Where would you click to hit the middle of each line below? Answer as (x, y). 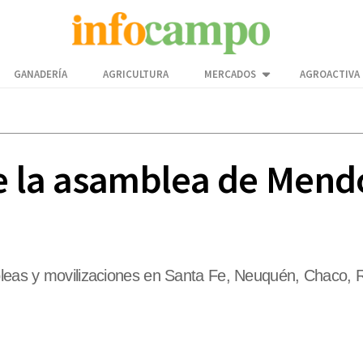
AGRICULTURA (136, 75)
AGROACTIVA (330, 75)
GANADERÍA (41, 75)
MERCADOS (230, 75)
